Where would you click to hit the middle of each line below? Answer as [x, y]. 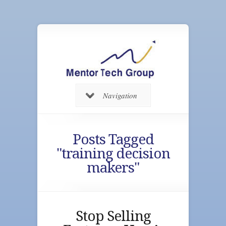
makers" [113, 168]
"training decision [113, 154]
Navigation [120, 95]
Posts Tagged [113, 139]
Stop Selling [113, 216]
